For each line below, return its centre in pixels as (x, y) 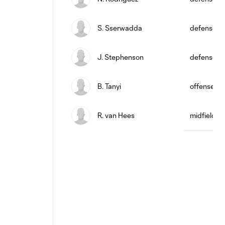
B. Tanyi (109, 86)
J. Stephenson (121, 57)
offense (202, 86)
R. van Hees (116, 115)
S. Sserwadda (120, 28)
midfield (203, 115)
